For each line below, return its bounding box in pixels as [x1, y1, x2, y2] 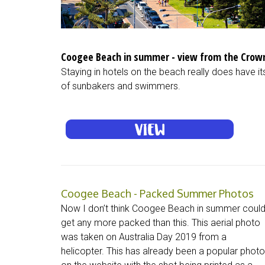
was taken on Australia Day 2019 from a [61, 231, 227, 243]
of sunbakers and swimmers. [61, 80, 180, 92]
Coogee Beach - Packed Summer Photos [61, 187, 254, 201]
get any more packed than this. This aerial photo [61, 217, 260, 229]
